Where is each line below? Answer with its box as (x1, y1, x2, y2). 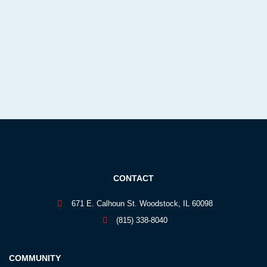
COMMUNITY (9, 253, 61, 263)
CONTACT (113, 173, 154, 183)
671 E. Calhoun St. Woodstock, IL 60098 (71, 198, 213, 208)
